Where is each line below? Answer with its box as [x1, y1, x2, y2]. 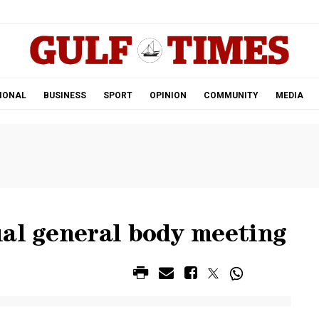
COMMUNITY [203, 90, 258, 100]
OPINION [149, 90, 187, 100]
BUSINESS [43, 90, 86, 100]
